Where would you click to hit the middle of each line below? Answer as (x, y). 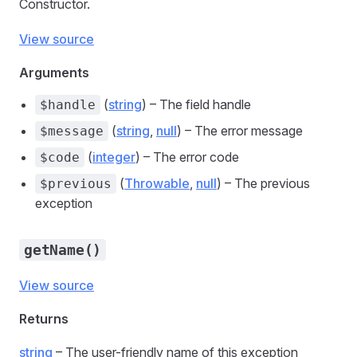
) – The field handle (196, 104)
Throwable (157, 183)
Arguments (54, 73)
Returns (44, 319)
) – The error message (240, 131)
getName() (63, 250)
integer (114, 157)
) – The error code (187, 157)
